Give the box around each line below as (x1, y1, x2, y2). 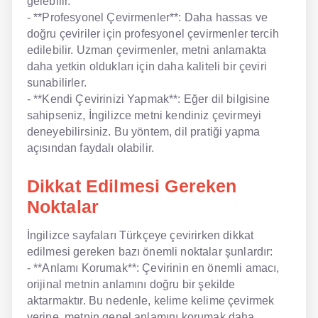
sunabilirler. (26, 76, 87, 89)
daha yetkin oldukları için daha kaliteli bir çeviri (26, 60, 267, 72)
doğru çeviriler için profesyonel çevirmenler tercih (26, 27, 279, 40)
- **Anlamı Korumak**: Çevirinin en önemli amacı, (26, 261, 280, 274)
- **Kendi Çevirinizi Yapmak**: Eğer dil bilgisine (26, 92, 270, 105)
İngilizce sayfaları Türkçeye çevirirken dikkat (26, 229, 254, 241)
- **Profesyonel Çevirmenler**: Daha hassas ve (26, 11, 268, 23)
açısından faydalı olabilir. (26, 141, 155, 154)
